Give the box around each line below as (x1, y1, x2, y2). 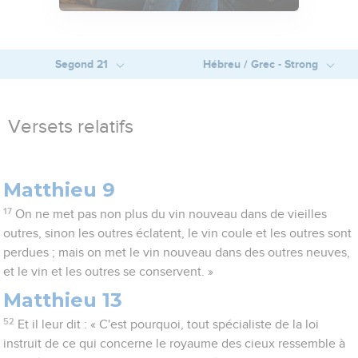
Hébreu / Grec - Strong (202, 58, 321, 71)
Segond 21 (54, 58, 111, 71)
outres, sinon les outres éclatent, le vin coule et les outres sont (3, 227, 352, 241)
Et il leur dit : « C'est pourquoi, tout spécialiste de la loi (17, 318, 319, 332)
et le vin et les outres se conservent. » (3, 265, 214, 279)
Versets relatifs (8, 117, 133, 137)
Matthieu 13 (3, 288, 123, 312)
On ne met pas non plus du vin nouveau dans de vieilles (14, 208, 327, 221)
